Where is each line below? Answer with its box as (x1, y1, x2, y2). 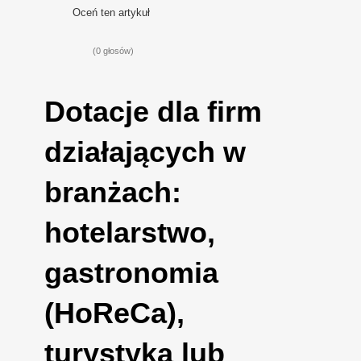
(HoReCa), (44, 296, 185, 330)
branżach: (44, 175, 182, 209)
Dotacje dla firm (44, 94, 263, 128)
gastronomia (44, 255, 219, 289)
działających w (44, 135, 247, 168)
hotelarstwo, (44, 215, 216, 249)
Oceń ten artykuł (73, 6, 151, 19)
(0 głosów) (92, 45, 134, 56)
